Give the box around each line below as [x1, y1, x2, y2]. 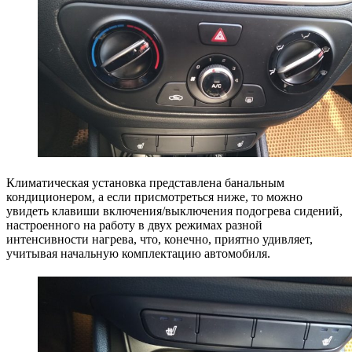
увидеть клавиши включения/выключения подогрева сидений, [6, 204, 343, 218]
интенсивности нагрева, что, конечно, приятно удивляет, [6, 233, 313, 247]
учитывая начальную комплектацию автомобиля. [6, 247, 270, 261]
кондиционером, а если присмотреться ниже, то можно [6, 190, 302, 204]
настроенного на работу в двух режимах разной [6, 218, 262, 233]
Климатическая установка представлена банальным [6, 176, 284, 190]
